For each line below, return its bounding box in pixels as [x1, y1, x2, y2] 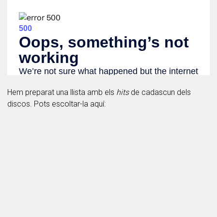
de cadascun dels [129, 87, 191, 97]
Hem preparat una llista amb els [7, 87, 116, 97]
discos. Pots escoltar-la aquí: [7, 99, 106, 108]
